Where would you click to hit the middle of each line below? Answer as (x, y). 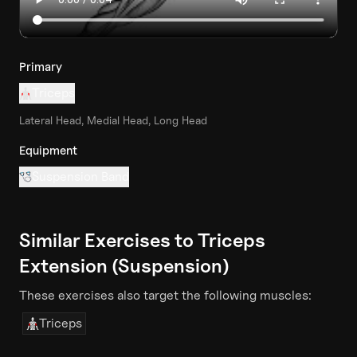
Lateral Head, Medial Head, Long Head (113, 120)
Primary (41, 67)
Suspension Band (80, 176)
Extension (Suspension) (124, 265)
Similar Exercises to (108, 240)
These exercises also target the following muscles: (165, 295)
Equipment (48, 150)
